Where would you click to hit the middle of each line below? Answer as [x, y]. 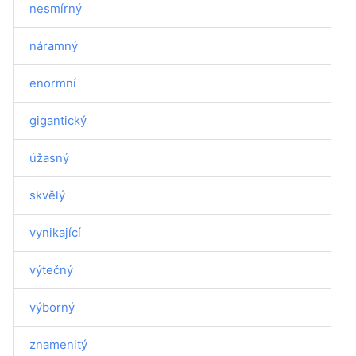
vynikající [55, 232]
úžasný [49, 158]
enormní [53, 83]
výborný [52, 307]
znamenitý [58, 344]
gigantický [58, 120]
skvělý [47, 195]
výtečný [51, 270]
